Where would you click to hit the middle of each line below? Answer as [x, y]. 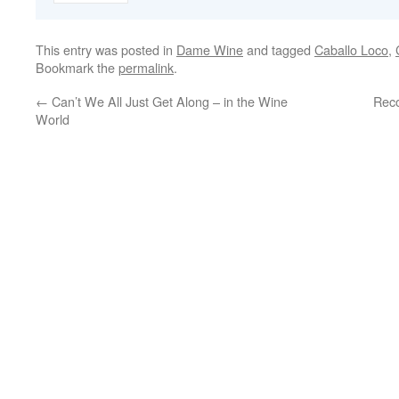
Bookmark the [77, 68]
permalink [146, 68]
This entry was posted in [106, 50]
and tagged [279, 50]
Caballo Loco [351, 50]
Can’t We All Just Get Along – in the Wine [168, 102]
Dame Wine [210, 50]
